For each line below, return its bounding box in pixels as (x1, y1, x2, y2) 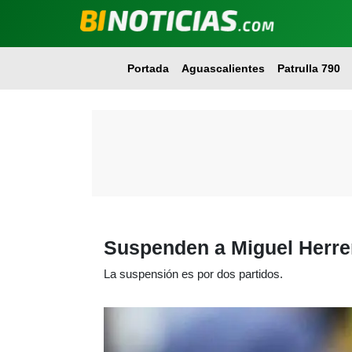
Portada (126, 62, 169, 75)
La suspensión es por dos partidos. (104, 267, 283, 280)
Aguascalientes (181, 62, 265, 75)
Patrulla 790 (277, 62, 340, 75)
